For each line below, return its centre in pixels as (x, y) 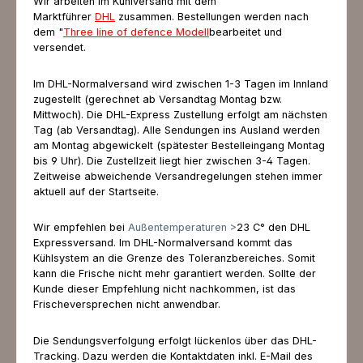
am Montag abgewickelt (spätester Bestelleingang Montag (179, 145)
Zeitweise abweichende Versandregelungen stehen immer (178, 176)
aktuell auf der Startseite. (96, 191)
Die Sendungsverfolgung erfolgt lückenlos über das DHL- (175, 340)
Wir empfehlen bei (81, 228)
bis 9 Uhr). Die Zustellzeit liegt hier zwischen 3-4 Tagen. (172, 160)
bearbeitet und (246, 32)
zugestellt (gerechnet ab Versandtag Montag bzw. (158, 99)
